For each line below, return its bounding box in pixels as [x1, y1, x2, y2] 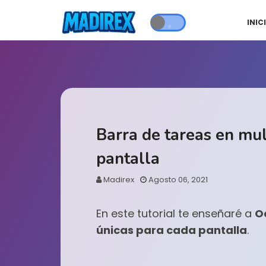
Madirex [103, 174, 134, 185]
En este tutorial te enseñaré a [96, 206, 255, 221]
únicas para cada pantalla [96, 223, 247, 237]
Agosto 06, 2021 [148, 174, 208, 185]
